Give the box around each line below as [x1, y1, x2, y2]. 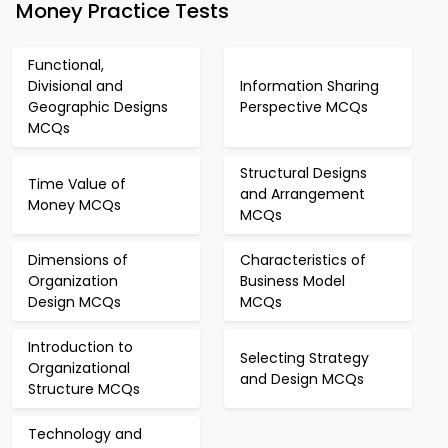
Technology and [28, 424, 142, 444]
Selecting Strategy [240, 347, 369, 368]
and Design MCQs [240, 368, 364, 389]
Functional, [28, 55, 104, 75]
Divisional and [28, 76, 123, 96]
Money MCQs [28, 194, 121, 215]
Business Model [240, 271, 345, 291]
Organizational [28, 358, 130, 378]
